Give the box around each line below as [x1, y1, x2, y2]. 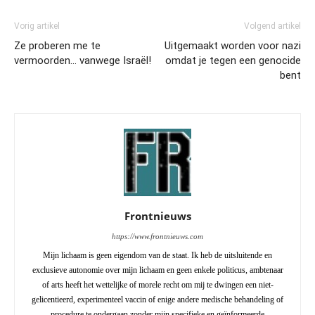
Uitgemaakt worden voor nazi [165, 39, 301, 52]
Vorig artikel [14, 20, 60, 31]
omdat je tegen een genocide [165, 53, 301, 67]
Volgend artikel [244, 20, 301, 31]
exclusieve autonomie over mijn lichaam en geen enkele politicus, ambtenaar [32, 264, 283, 275]
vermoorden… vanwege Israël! [14, 53, 151, 67]
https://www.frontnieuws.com [112, 231, 203, 240]
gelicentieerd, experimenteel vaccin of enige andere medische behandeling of [32, 294, 283, 304]
